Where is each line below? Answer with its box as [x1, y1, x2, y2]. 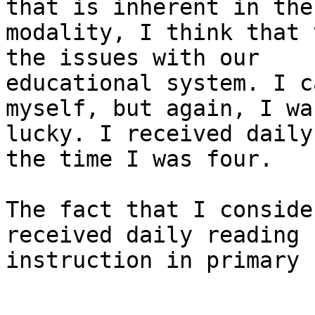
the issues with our [6, 45, 259, 71]
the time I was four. [6, 146, 286, 172]
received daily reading [6, 222, 300, 248]
